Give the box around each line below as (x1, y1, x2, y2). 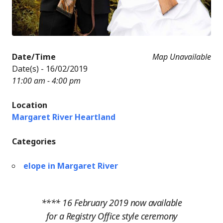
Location (12, 99, 47, 111)
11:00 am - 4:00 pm (12, 75, 81, 86)
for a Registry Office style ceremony (46, 210, 177, 222)
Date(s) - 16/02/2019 (12, 63, 88, 74)
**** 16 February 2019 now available (41, 196, 182, 209)
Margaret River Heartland (12, 111, 115, 122)
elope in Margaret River (23, 160, 118, 171)
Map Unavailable (152, 51, 211, 62)
